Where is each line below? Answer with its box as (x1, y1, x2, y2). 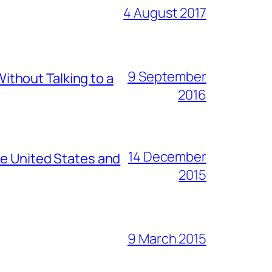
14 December (128, 147, 206, 166)
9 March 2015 (127, 229, 206, 248)
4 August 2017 (123, 3, 206, 22)
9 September (127, 67, 206, 86)
